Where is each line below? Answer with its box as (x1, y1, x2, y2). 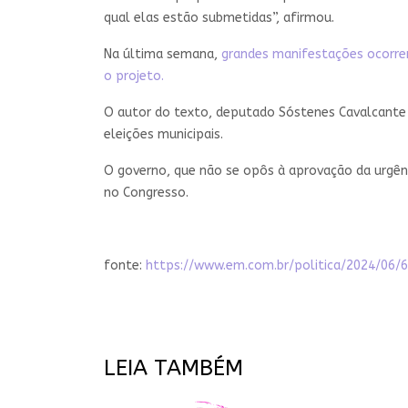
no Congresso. (104, 184, 189, 200)
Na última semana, (104, 46, 218, 62)
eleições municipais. (104, 126, 223, 142)
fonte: (104, 257, 146, 273)
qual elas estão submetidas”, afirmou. (104, 9, 334, 25)
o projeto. (104, 67, 164, 84)
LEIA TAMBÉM (104, 354, 243, 381)
